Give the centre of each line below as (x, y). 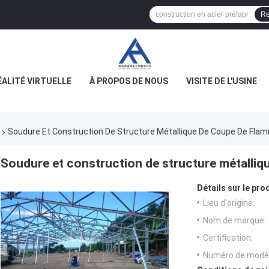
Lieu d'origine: (229, 203)
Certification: (228, 238)
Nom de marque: (234, 221)
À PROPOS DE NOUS (129, 81)
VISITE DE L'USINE (222, 81)
